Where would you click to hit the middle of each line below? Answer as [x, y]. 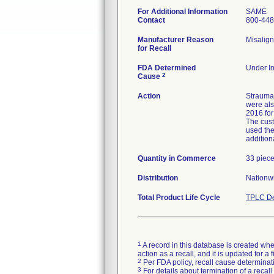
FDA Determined [167, 68]
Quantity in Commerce [177, 158]
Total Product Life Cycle [179, 198]
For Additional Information [183, 12]
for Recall [154, 48]
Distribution [158, 178]
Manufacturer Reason [176, 40]
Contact [151, 20]
